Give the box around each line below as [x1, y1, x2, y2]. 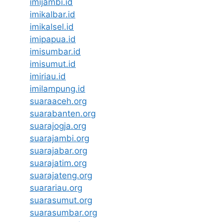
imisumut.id [30, 59, 76, 69]
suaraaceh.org [30, 96, 87, 107]
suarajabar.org [30, 146, 87, 156]
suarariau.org [30, 183, 82, 193]
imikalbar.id [30, 9, 75, 20]
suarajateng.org [30, 170, 92, 181]
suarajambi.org [30, 133, 89, 144]
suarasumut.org [30, 195, 92, 206]
